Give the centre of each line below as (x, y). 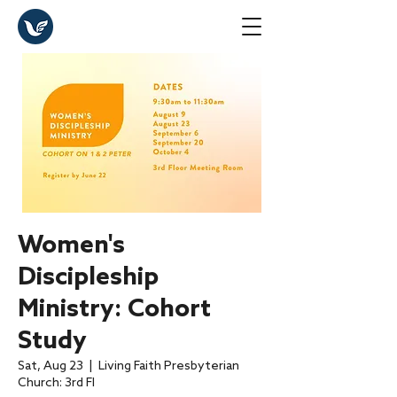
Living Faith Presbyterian (169, 366)
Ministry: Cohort (114, 310)
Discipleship (88, 278)
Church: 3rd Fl (56, 383)
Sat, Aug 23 (51, 366)
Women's (71, 246)
